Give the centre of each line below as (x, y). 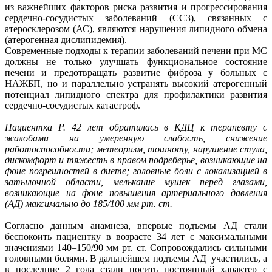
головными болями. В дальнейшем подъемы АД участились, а (136, 258)
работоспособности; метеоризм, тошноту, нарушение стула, (136, 149)
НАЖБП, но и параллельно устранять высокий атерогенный (136, 83)
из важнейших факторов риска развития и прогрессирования (136, 7)
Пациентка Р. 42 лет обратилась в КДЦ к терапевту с (136, 127)
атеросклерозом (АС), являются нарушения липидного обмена (136, 29)
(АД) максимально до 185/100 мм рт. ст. (89, 203)
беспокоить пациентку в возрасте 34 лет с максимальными (136, 236)
